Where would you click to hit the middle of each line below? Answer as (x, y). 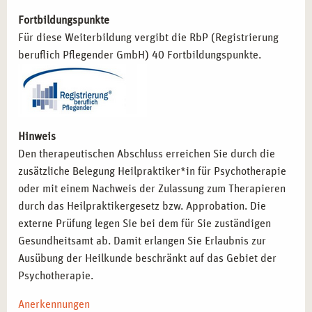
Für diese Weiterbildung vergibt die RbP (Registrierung (148, 38)
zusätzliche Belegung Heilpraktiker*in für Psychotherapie (152, 171)
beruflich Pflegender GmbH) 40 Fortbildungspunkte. (140, 55)
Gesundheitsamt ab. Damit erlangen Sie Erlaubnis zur (142, 241)
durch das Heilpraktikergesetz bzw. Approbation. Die (142, 206)
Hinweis (37, 136)
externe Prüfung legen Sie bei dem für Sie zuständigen (145, 224)
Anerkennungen (54, 304)
